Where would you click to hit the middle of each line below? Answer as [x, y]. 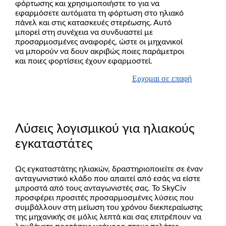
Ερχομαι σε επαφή [162, 79]
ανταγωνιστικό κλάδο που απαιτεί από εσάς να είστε [107, 178]
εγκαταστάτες [54, 144]
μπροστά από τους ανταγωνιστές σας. [83, 188]
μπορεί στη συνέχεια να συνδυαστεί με [84, 33]
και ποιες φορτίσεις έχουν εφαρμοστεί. [83, 61]
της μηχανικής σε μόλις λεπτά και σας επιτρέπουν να [108, 217]
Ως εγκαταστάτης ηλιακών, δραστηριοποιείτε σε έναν [109, 169]
